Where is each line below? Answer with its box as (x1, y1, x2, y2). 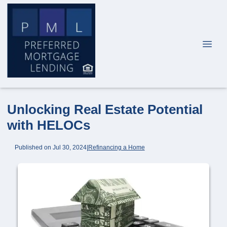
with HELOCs (7, 118, 90, 133)
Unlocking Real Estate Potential (7, 102, 203, 117)
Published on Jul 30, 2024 (14, 143, 87, 150)
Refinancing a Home (88, 143, 145, 150)
